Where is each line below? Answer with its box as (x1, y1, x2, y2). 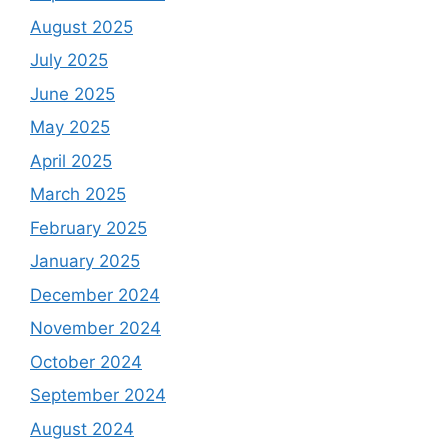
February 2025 (30, 217, 147, 238)
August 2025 (30, 16, 133, 37)
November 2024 (30, 318, 161, 339)
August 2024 (30, 418, 134, 439)
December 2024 (30, 284, 160, 305)
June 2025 (30, 83, 115, 104)
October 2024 (30, 351, 142, 372)
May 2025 (30, 117, 110, 138)
